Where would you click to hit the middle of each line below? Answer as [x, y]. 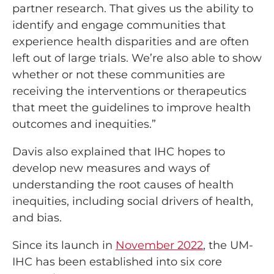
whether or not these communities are [119, 75]
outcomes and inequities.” [84, 124]
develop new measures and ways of [111, 168]
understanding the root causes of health [123, 185]
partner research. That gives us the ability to [133, 9]
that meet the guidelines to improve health [131, 108]
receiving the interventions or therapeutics [129, 91]
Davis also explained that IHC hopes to [119, 152]
